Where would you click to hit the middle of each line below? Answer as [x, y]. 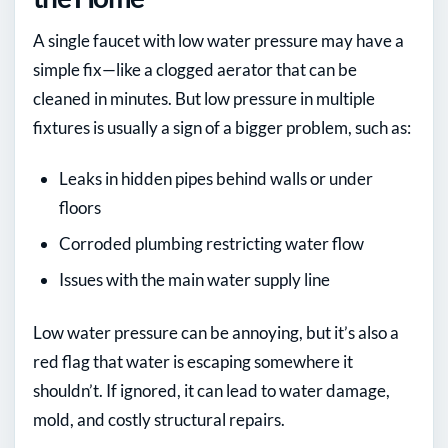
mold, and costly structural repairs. [159, 420]
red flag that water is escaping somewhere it [193, 362]
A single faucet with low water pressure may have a [218, 41]
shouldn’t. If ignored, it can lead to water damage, [211, 391]
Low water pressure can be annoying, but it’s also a [216, 333]
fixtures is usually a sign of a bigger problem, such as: [222, 128]
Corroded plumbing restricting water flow [211, 244]
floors [80, 208]
